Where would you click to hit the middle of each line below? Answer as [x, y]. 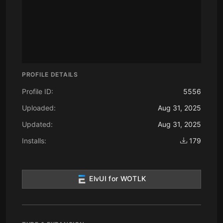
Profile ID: [38, 91]
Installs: [34, 140]
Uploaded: [39, 108]
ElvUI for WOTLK [116, 178]
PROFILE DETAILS [50, 74]
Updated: [37, 124]
